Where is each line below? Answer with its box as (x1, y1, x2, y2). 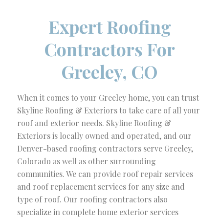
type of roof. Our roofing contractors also (17, 194, 168, 204)
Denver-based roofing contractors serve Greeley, (17, 143, 193, 153)
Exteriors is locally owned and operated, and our (17, 131, 192, 141)
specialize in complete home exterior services (17, 207, 178, 217)
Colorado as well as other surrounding (17, 156, 156, 166)
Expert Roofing (48, 15, 171, 38)
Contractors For (44, 37, 175, 61)
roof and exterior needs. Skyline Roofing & (17, 118, 171, 128)
